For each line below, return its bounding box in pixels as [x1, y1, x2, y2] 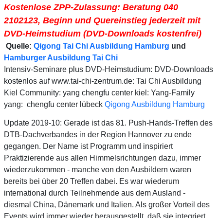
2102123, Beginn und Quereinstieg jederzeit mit [4, 15, 200, 25]
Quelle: [4, 41, 34, 50]
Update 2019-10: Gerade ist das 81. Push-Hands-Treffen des [4, 118, 213, 127]
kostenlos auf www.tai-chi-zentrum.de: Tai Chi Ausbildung [4, 76, 201, 85]
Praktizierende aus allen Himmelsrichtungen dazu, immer [4, 153, 201, 162]
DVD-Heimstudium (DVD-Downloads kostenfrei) [4, 28, 201, 38]
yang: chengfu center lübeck [4, 100, 105, 109]
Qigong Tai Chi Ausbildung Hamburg [34, 41, 169, 50]
